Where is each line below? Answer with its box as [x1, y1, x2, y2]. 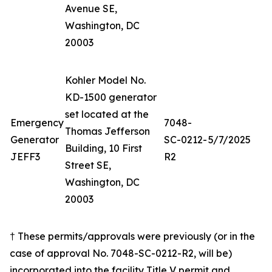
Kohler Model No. [65, 74, 146, 86]
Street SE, [65, 159, 111, 171]
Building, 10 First [65, 142, 142, 154]
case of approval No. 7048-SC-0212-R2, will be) [10, 247, 232, 259]
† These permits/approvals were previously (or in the [10, 230, 255, 242]
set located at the [65, 108, 149, 120]
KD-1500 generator [65, 91, 157, 103]
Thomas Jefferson [65, 125, 150, 137]
